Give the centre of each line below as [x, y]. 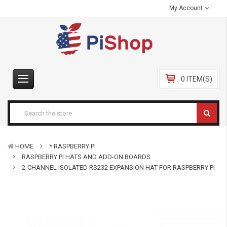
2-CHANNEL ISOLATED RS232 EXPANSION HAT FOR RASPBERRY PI [118, 167]
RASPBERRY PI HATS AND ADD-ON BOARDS [86, 157]
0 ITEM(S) [197, 79]
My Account [187, 8]
